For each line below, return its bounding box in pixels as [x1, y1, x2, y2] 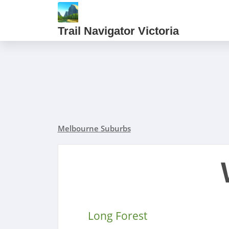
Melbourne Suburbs [57, 123, 131, 133]
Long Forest [87, 209, 147, 223]
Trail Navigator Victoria [57, 24, 179, 37]
